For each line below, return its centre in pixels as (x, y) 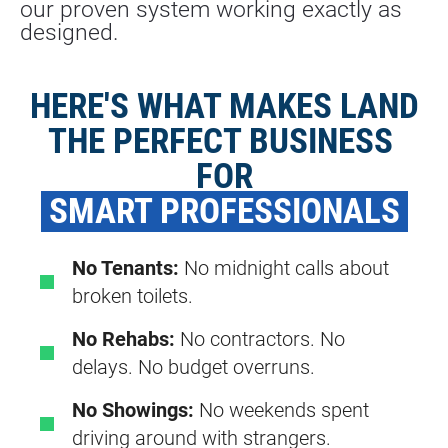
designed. (69, 33)
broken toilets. (132, 296)
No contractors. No (260, 339)
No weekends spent (281, 410)
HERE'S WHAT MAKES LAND (224, 107)
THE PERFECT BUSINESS (220, 142)
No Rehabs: (123, 339)
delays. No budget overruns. (193, 367)
